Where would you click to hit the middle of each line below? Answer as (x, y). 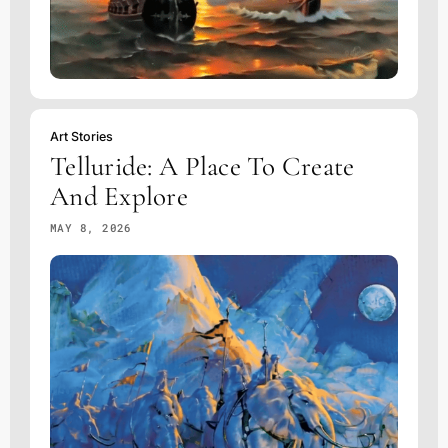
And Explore (118, 196)
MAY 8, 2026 (90, 227)
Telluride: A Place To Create (202, 166)
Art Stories (81, 136)
